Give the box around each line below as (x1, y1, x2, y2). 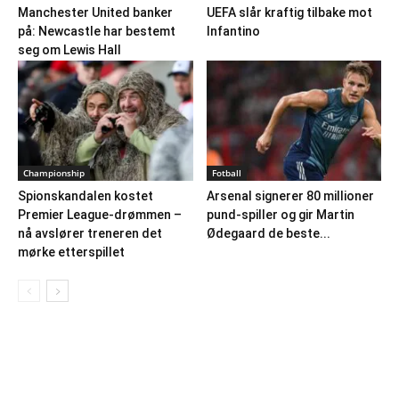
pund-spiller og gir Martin (206, 208, 354, 223)
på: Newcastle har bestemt (18, 23, 175, 38)
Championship (23, 167, 85, 180)
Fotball (211, 167, 241, 180)
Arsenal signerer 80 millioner (206, 189, 374, 204)
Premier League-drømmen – (18, 208, 182, 223)
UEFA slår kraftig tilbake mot (206, 4, 372, 20)
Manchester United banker (18, 4, 173, 20)
